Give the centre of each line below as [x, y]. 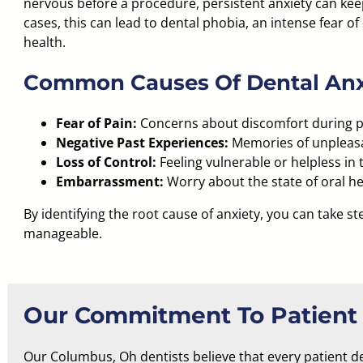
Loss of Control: [106, 162]
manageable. [62, 233]
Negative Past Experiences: [142, 143]
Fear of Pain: [96, 123]
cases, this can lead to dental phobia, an [147, 23]
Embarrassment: [109, 181]
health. [44, 42]
